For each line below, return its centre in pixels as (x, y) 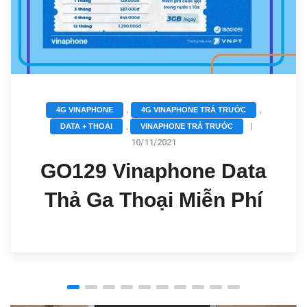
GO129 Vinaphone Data (153, 171)
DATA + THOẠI (86, 126)
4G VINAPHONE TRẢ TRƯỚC (193, 110)
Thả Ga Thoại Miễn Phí (153, 200)
